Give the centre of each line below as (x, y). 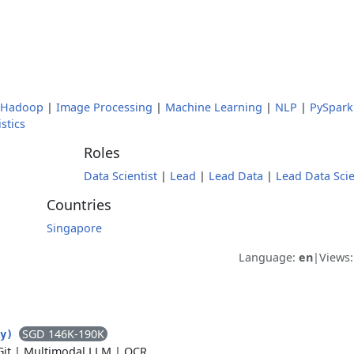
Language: (269, 257)
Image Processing (104, 107)
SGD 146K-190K (63, 334)
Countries (79, 205)
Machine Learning (214, 107)
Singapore (74, 228)
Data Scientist (121, 176)
